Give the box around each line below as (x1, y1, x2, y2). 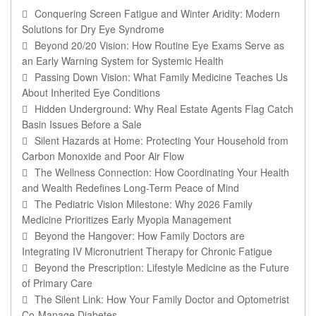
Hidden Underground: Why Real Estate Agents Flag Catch (35, 102, 293, 116)
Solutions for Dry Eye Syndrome (22, 22, 164, 37)
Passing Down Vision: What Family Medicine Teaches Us (35, 70, 288, 85)
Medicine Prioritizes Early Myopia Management (22, 212, 231, 227)
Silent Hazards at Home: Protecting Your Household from (35, 133, 288, 148)
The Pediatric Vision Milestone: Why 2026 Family (35, 197, 253, 212)
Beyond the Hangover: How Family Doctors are (35, 229, 245, 243)
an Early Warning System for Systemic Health (22, 54, 224, 68)
